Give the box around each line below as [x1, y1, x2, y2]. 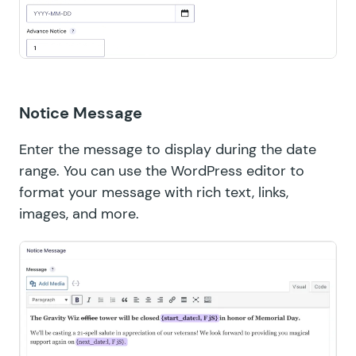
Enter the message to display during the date [19, 140, 316, 160]
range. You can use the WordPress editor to [19, 161, 304, 181]
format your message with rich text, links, [19, 183, 288, 203]
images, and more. [19, 204, 139, 224]
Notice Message [19, 103, 142, 124]
